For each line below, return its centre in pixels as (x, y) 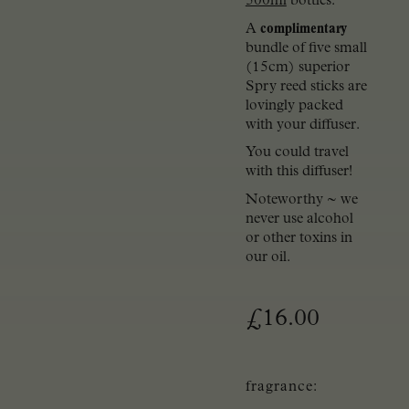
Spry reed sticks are (306, 86)
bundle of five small (306, 48)
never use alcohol (299, 219)
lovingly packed (294, 105)
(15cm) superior (297, 67)
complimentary (303, 29)
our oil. (267, 257)
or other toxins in (299, 238)
